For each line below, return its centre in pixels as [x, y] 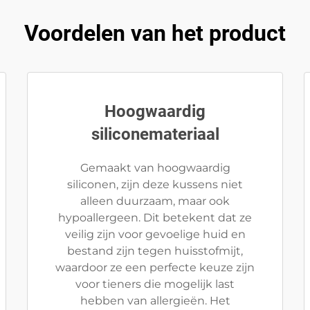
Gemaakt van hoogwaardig [155, 168]
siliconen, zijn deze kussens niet [155, 184]
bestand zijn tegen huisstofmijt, [155, 251]
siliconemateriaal [155, 134]
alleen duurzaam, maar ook [155, 201]
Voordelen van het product [155, 33]
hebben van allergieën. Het [155, 301]
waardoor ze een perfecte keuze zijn [155, 267]
